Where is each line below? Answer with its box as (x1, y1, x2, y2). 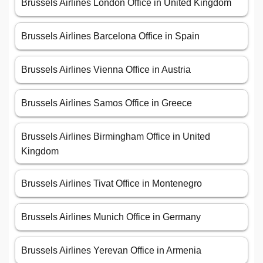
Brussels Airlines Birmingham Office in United (21, 131, 210, 142)
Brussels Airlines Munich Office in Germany (21, 212, 201, 222)
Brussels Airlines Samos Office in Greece (21, 98, 192, 109)
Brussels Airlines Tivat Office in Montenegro (21, 178, 202, 189)
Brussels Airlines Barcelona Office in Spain (21, 31, 200, 42)
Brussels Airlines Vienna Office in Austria (21, 65, 191, 75)
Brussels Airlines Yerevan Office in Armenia (21, 245, 201, 256)
